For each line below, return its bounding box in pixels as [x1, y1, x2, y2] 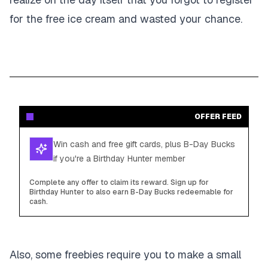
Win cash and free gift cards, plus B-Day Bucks [53, 139, 235, 150]
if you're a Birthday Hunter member [53, 153, 185, 164]
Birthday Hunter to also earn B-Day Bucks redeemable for [29, 187, 233, 197]
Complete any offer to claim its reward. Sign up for [29, 178, 209, 187]
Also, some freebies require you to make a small [10, 248, 241, 261]
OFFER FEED [194, 112, 242, 121]
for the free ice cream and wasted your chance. [10, 12, 242, 26]
